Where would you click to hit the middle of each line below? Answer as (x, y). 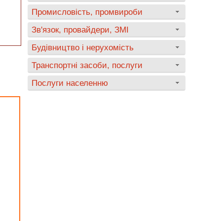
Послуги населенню (70, 83)
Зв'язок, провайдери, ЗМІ (80, 30)
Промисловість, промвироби (87, 12)
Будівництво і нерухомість (83, 47)
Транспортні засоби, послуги (87, 65)
